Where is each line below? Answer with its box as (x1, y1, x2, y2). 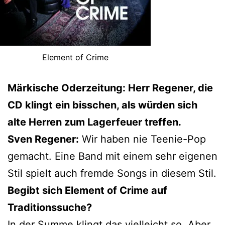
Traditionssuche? (8, 201, 92, 213)
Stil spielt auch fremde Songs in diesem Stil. (8, 167, 216, 179)
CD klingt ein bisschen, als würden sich (8, 98, 197, 111)
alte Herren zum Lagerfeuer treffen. (8, 116, 181, 128)
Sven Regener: (8, 133, 79, 145)
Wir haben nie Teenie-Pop (79, 133, 206, 145)
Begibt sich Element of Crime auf (8, 184, 167, 196)
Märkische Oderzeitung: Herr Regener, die (8, 81, 213, 94)
